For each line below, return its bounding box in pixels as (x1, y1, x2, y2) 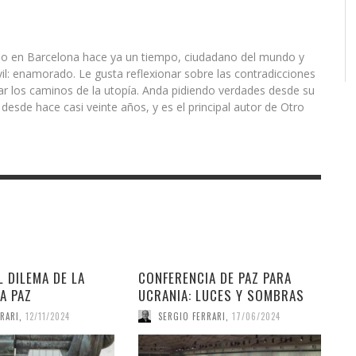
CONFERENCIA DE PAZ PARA (137, 268, 292, 288)
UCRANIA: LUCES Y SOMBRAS (137, 285, 304, 305)
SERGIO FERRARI (157, 309, 226, 323)
